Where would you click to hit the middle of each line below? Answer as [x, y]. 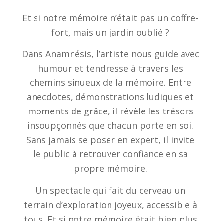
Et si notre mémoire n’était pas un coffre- [110, 18]
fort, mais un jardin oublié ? [110, 32]
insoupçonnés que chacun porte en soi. [110, 126]
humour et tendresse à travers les [110, 68]
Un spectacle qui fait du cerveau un [110, 190]
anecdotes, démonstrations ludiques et [110, 97]
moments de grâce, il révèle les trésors [110, 111]
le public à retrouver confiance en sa [110, 154]
